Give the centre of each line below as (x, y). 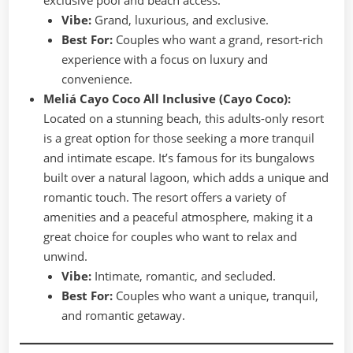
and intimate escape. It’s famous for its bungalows (179, 157)
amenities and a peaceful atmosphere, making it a (178, 216)
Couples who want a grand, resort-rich (217, 39)
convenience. (97, 78)
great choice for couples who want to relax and (170, 236)
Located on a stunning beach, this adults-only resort (184, 118)
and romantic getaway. (123, 315)
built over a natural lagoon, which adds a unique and (186, 177)
